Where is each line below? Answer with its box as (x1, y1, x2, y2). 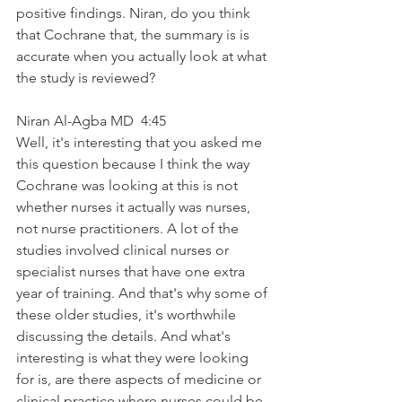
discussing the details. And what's (16, 327, 234, 345)
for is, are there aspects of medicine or (16, 370, 265, 388)
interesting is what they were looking (16, 348, 252, 366)
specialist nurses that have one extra (16, 262, 249, 280)
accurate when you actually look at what (16, 47, 270, 65)
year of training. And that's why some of (16, 284, 271, 301)
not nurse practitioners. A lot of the (16, 219, 242, 237)
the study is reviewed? (16, 68, 155, 86)
